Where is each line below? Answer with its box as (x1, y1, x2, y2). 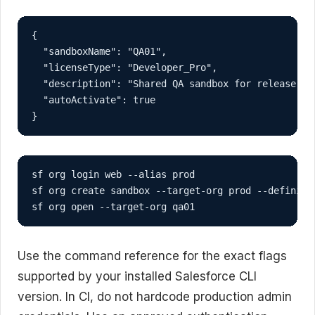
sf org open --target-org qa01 (32, 201, 195, 213)
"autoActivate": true (32, 94, 155, 106)
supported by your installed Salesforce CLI (18, 269, 257, 284)
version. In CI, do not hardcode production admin (18, 290, 292, 304)
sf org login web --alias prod (32, 169, 195, 181)
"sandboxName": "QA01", (32, 46, 167, 58)
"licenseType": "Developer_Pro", (32, 62, 217, 74)
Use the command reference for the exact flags (18, 249, 287, 264)
